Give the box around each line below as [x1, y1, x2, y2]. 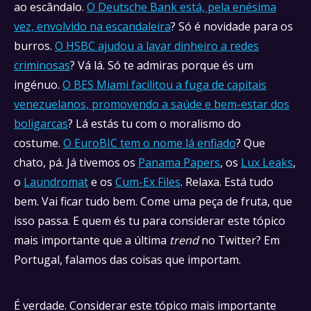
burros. [14, 38, 55, 53]
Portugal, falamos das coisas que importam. [14, 252, 244, 267]
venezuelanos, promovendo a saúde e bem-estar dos [14, 96, 289, 112]
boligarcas [14, 116, 68, 131]
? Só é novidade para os [171, 19, 293, 34]
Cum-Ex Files [115, 174, 180, 190]
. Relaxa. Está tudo [180, 174, 274, 190]
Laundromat [24, 174, 88, 190]
